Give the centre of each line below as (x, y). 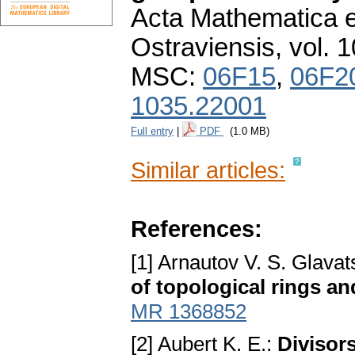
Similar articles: (208, 170)
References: (197, 229)
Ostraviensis (203, 48)
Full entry (152, 132)
